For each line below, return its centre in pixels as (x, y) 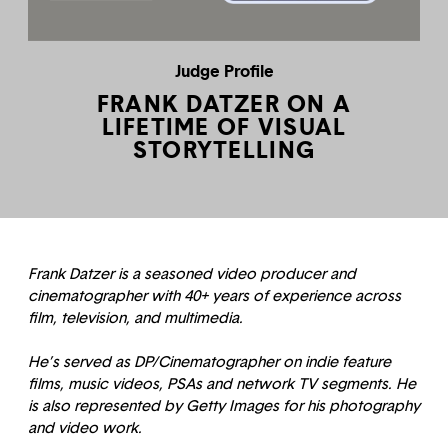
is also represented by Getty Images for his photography (224, 406)
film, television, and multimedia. (135, 317)
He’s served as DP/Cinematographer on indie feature (209, 362)
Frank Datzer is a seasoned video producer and (192, 273)
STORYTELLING (224, 149)
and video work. (85, 428)
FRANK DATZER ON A (224, 103)
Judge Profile (224, 70)
